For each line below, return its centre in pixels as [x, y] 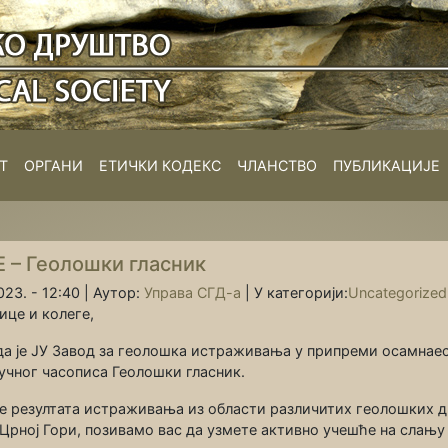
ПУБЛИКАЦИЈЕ [386, 165]
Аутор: [118, 292]
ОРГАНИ [53, 165]
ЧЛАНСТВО [277, 165]
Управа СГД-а [192, 292]
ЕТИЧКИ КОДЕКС [160, 165]
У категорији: [301, 292]
